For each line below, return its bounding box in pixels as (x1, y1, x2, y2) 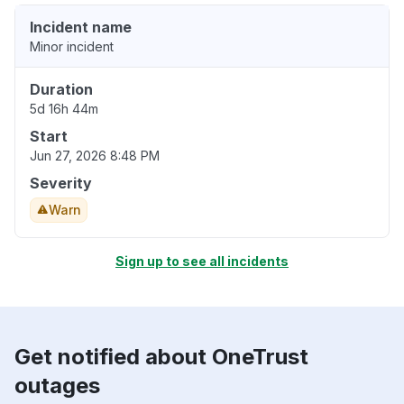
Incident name (30, 18, 132, 37)
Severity (30, 174, 92, 193)
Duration (30, 80, 93, 99)
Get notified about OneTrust (14, 344, 308, 371)
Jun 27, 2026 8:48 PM (30, 148, 160, 164)
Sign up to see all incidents (115, 253, 289, 270)
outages (14, 372, 100, 399)
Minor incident (30, 39, 114, 55)
